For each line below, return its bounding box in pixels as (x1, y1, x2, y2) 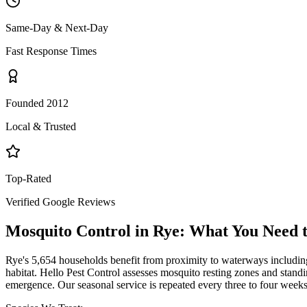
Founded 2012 (5, 97, 69, 109)
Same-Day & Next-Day (5, 21, 108, 34)
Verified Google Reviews (5, 195, 115, 208)
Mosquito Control (5, 221, 131, 240)
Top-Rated (5, 172, 51, 184)
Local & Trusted (5, 120, 76, 132)
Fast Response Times (5, 45, 97, 57)
